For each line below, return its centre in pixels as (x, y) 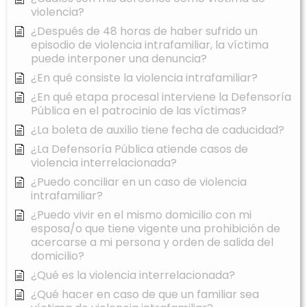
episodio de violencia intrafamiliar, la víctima (150, 45)
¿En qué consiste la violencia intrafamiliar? (144, 78)
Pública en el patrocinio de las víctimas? (139, 111)
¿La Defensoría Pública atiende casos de (139, 149)
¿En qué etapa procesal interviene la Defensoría (161, 97)
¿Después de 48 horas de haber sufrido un (144, 32)
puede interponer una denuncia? (119, 59)
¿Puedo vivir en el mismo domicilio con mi (141, 215)
